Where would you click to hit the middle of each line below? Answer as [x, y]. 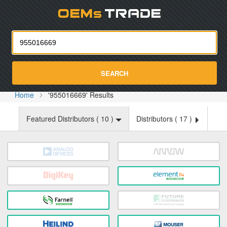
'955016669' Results [81, 95]
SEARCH [115, 73]
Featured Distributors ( [64, 119]
